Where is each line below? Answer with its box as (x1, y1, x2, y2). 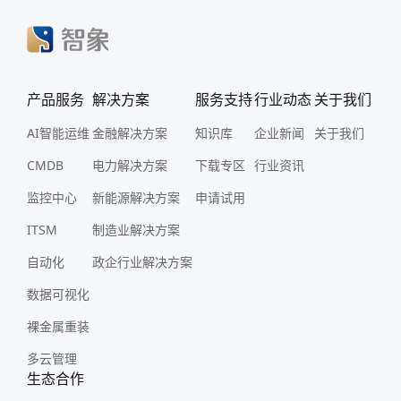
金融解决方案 (91, 124, 167, 141)
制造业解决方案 (91, 221, 180, 238)
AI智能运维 (27, 124, 90, 141)
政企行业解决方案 (91, 253, 192, 270)
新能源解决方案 (91, 189, 180, 206)
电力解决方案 (91, 157, 167, 174)
